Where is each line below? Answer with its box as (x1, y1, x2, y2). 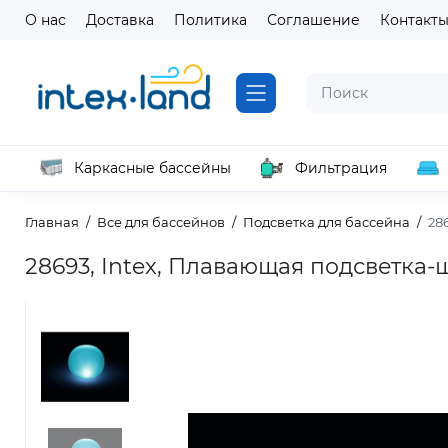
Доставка (86, 11, 154, 29)
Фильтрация (295, 159, 387, 177)
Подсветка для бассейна (243, 214, 410, 230)
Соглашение (267, 11, 360, 29)
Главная (25, 214, 79, 230)
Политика (174, 11, 247, 29)
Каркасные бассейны (74, 159, 231, 177)
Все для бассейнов (97, 214, 225, 230)
